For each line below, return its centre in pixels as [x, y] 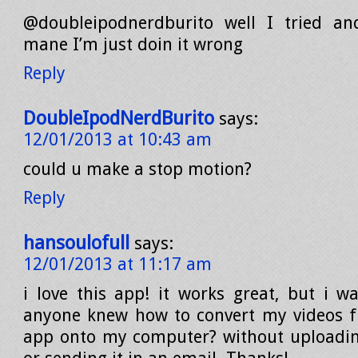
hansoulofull [76, 243]
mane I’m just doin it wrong [133, 44]
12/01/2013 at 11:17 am [117, 264]
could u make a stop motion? [137, 169]
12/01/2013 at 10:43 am [117, 139]
